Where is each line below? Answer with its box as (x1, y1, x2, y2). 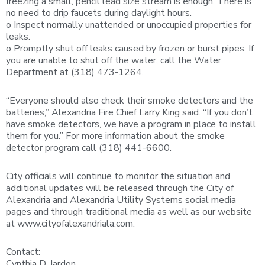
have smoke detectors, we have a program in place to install (6, 118, 256, 131)
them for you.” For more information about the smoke (6, 130, 225, 143)
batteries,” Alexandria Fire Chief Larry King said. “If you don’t (6, 106, 253, 119)
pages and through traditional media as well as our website (6, 205, 252, 218)
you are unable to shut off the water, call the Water (6, 54, 221, 67)
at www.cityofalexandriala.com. (6, 217, 135, 230)
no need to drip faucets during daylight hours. (6, 7, 192, 20)
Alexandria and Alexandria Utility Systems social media (6, 193, 236, 206)
